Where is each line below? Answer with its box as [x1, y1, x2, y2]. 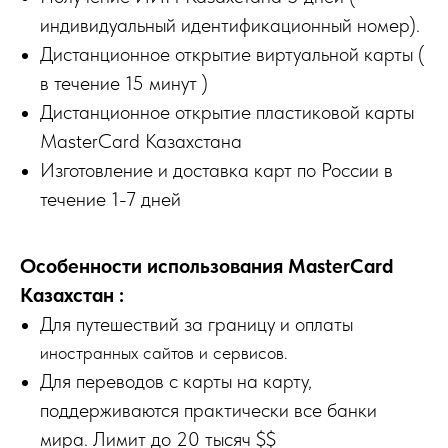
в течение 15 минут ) [40, 71, 208, 95]
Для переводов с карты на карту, [40, 369, 312, 393]
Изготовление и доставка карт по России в [40, 158, 393, 182]
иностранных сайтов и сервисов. [40, 342, 288, 363]
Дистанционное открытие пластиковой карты [40, 100, 414, 124]
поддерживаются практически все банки [40, 398, 377, 422]
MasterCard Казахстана [40, 129, 242, 153]
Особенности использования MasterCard [20, 254, 393, 278]
